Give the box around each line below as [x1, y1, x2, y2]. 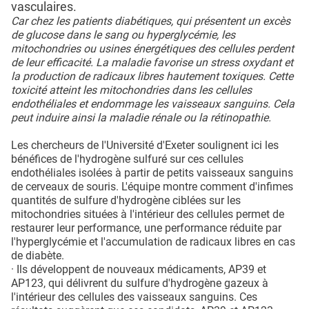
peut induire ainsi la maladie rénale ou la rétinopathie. [11, 111, 271, 125]
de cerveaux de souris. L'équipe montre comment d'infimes [11, 180, 293, 194]
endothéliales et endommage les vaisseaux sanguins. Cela [11, 97, 295, 111]
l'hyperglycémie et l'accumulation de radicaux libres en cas [11, 235, 295, 249]
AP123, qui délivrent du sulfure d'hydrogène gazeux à [11, 277, 268, 290]
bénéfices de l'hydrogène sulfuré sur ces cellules [11, 152, 243, 166]
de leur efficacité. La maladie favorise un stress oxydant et [11, 56, 293, 70]
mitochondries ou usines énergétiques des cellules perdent [11, 42, 294, 56]
